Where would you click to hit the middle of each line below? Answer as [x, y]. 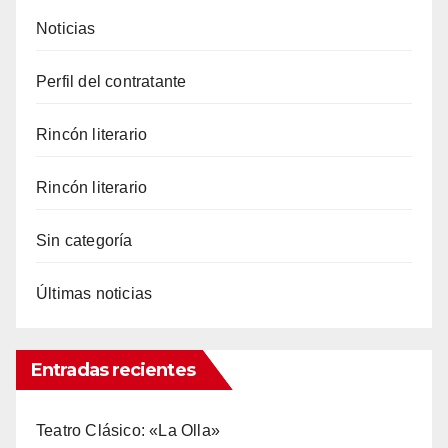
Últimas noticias [94, 294]
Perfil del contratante [111, 82]
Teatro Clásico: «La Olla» [128, 431]
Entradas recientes [113, 370]
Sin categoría [84, 241]
